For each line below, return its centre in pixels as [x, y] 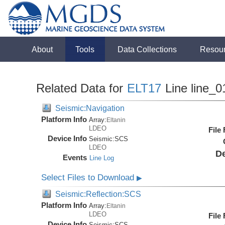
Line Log [102, 158]
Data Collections [147, 49]
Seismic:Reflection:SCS [98, 194]
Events [75, 157]
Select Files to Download [89, 178]
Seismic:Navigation [90, 108]
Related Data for [82, 88]
